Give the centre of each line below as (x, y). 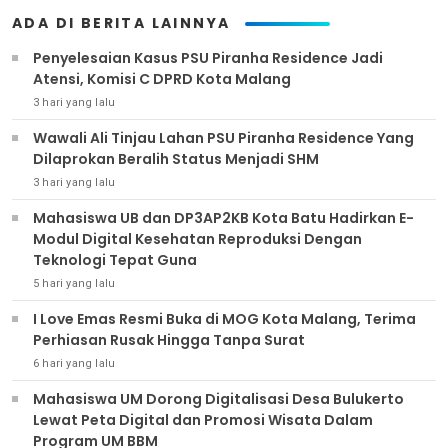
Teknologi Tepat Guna (115, 260)
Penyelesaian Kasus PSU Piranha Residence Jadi (208, 58)
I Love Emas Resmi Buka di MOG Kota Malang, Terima (224, 319)
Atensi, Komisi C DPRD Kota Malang (162, 79)
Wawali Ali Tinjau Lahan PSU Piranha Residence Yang (223, 138)
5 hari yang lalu (74, 284)
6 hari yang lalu (74, 364)
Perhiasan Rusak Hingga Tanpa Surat (169, 340)
